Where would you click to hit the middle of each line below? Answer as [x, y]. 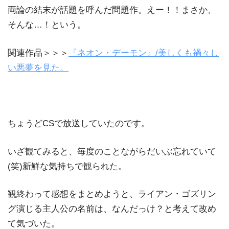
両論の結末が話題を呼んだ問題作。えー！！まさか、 [112, 10]
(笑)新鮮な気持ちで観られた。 [67, 166]
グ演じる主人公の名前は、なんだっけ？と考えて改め [112, 209]
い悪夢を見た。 [38, 67]
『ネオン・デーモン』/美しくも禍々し [144, 53]
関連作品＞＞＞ [38, 53]
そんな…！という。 [47, 25]
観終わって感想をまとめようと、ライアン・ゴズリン [112, 194]
